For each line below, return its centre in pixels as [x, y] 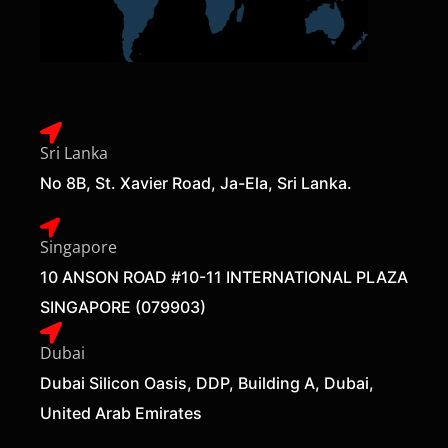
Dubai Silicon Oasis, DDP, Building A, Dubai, [207, 382]
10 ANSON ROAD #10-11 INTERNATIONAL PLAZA [224, 276]
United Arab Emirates [121, 412]
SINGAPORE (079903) [123, 306]
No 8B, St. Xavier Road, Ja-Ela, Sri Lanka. [196, 182]
